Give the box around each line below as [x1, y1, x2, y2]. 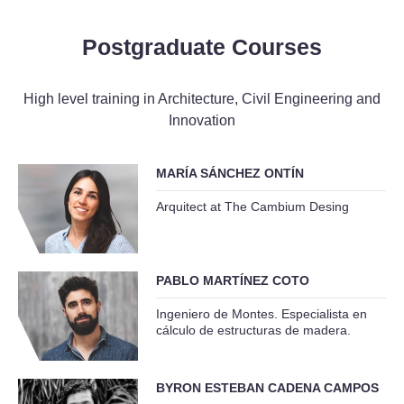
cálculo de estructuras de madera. [155, 323, 351, 338]
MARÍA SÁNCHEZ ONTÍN [155, 165, 304, 180]
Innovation [169, 112, 235, 128]
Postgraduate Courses [82, 33, 322, 60]
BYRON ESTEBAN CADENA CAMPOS [155, 381, 379, 396]
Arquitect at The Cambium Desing [155, 198, 349, 214]
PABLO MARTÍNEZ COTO [155, 273, 309, 289]
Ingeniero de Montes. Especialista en [155, 307, 367, 322]
